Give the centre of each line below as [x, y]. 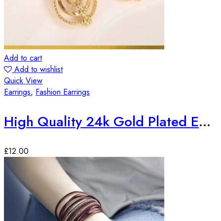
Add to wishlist [38, 69]
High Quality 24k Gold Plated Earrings [205, 121]
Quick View [23, 80]
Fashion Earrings [63, 92]
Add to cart [23, 58]
